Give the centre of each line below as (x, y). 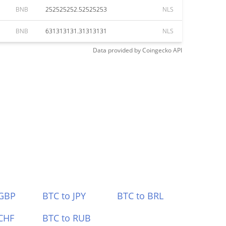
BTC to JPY (64, 196)
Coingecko (157, 50)
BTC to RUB (66, 218)
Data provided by (117, 50)
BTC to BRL (140, 196)
